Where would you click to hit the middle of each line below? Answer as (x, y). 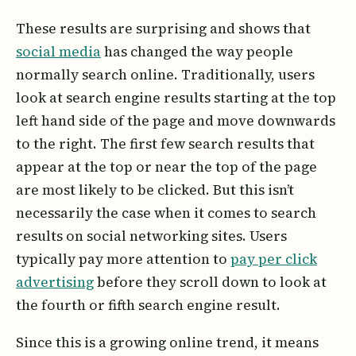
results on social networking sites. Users (151, 236)
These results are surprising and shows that (163, 28)
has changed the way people (197, 51)
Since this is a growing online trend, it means (167, 342)
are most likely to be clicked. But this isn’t (155, 190)
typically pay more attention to (123, 259)
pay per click (274, 259)
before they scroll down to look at (210, 282)
